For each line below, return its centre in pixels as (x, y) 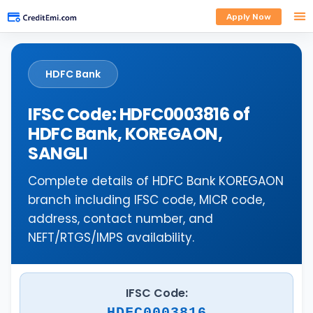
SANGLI (58, 153)
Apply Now (248, 17)
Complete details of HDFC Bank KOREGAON (156, 181)
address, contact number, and (121, 219)
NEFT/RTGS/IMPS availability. (111, 238)
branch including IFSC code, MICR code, (146, 200)
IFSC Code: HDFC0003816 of (139, 114)
